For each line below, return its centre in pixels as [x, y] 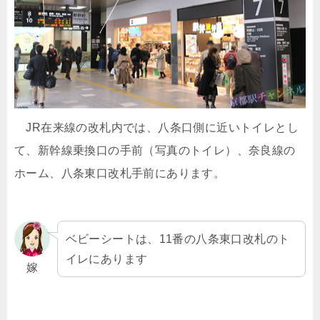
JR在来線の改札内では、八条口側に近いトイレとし [156, 127]
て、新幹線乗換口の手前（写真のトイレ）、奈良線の [155, 150]
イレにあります [106, 259]
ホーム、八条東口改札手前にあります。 [120, 173]
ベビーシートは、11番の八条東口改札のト [177, 239]
